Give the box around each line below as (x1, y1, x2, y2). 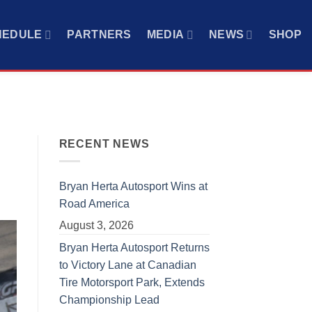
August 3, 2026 (58, 219, 134, 231)
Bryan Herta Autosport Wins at (58, 180, 208, 192)
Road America (58, 197, 130, 210)
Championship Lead (58, 293, 159, 306)
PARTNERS (67, 29, 132, 40)
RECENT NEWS (58, 138, 150, 150)
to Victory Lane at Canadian (58, 258, 196, 271)
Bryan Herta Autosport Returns (58, 241, 210, 253)
